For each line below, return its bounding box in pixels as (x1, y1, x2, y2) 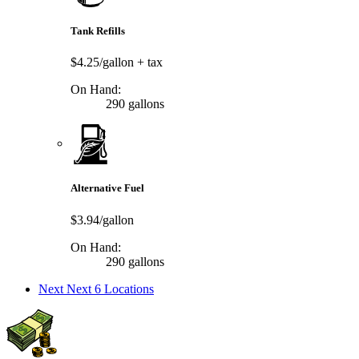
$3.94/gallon (71, 212, 134, 227)
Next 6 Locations (67, 281, 154, 296)
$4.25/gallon (71, 55, 137, 70)
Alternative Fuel (71, 182, 144, 195)
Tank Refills (71, 25, 125, 38)
